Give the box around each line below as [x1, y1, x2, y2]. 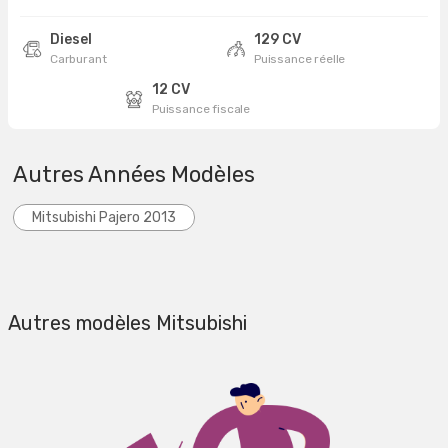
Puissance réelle [254, 52, 346, 67]
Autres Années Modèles [13, 161, 255, 189]
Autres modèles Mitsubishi [8, 311, 247, 336]
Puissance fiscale [152, 102, 251, 117]
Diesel [50, 31, 92, 49]
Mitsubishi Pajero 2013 [32, 209, 176, 227]
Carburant [50, 52, 107, 67]
